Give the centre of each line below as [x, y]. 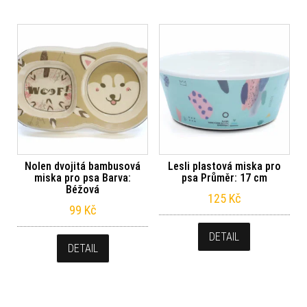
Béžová [83, 189]
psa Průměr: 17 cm [224, 177]
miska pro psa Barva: [83, 177]
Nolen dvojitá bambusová [83, 166]
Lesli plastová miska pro [224, 166]
